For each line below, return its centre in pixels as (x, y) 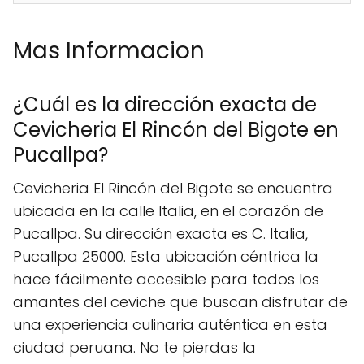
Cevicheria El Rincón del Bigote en (176, 129)
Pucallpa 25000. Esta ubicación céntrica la (166, 256)
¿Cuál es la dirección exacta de (165, 104)
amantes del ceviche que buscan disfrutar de (180, 301)
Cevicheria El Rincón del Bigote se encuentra (173, 188)
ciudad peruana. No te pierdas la (134, 347)
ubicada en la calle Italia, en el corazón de (168, 210)
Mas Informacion (109, 50)
